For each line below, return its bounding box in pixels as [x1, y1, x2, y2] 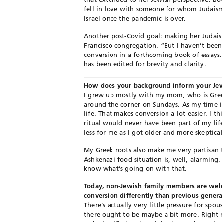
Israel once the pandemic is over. [84, 14, 186, 22]
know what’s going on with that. [84, 165, 187, 172]
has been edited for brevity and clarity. [84, 59, 206, 68]
